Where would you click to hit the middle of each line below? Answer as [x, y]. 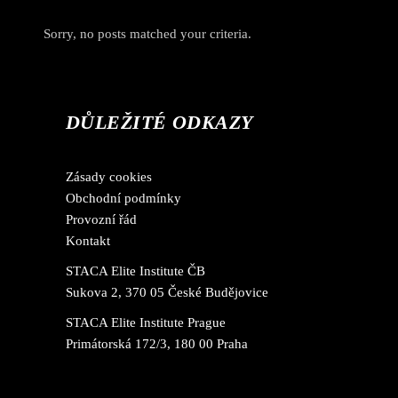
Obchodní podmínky [123, 198]
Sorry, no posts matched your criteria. [147, 34]
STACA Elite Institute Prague [146, 322]
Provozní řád [101, 219]
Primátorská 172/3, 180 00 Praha [157, 344]
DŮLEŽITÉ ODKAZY [159, 122]
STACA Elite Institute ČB [135, 271]
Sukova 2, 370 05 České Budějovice [167, 292]
